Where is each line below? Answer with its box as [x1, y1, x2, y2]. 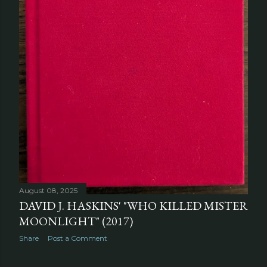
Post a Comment [48, 233, 107, 243]
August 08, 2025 [19, 185, 77, 195]
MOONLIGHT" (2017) [19, 213, 133, 229]
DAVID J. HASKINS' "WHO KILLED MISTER [19, 197, 248, 213]
